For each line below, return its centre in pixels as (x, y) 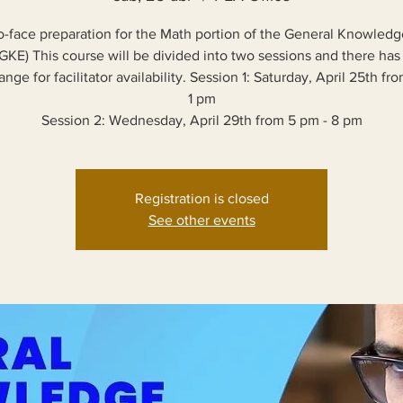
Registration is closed (201, 198)
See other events (201, 220)
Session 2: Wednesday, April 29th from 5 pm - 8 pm (201, 120)
